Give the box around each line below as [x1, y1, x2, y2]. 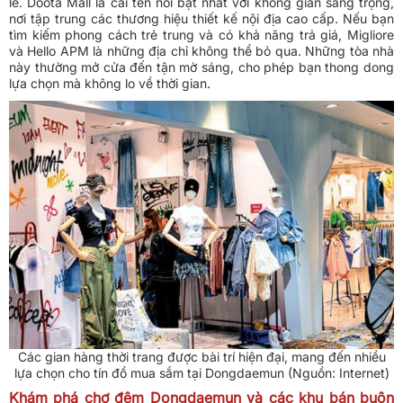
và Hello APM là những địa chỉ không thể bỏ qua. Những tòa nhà [9, 43, 394, 59]
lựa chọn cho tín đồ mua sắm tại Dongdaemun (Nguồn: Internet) [13, 365, 390, 381]
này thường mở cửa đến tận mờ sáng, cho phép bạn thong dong [9, 59, 394, 76]
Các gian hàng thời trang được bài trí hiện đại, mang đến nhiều [17, 349, 386, 365]
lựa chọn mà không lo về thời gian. [9, 76, 210, 92]
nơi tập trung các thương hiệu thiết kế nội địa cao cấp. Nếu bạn [9, 11, 394, 27]
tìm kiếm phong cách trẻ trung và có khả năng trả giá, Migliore [9, 27, 394, 43]
